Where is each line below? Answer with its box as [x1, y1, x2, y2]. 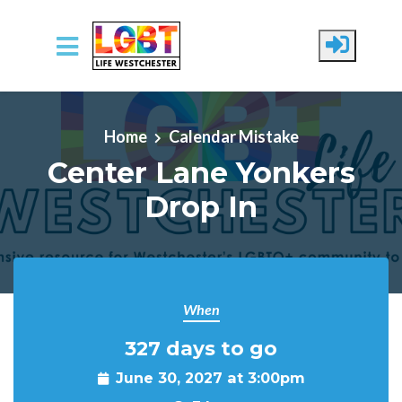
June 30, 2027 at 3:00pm [115, 369, 305, 387]
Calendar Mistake [168, 126, 299, 146]
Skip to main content [13, 84, 155, 104]
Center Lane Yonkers [47, 154, 355, 190]
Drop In [144, 188, 258, 224]
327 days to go [125, 336, 277, 360]
